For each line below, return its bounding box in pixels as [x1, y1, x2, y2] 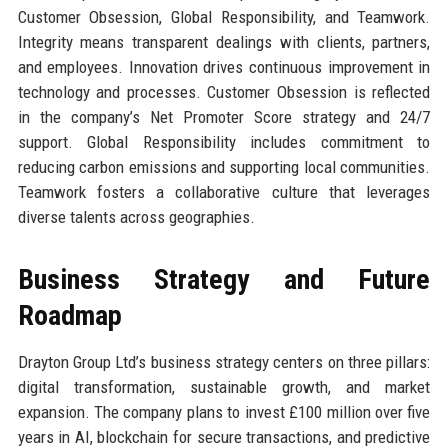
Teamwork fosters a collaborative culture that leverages [17, 181, 431, 202]
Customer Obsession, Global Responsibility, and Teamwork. [17, 6, 431, 27]
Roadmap [17, 298, 122, 332]
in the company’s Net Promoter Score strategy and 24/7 [17, 106, 431, 127]
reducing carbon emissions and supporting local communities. [17, 156, 431, 177]
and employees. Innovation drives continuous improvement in [17, 56, 431, 77]
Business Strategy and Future [17, 262, 431, 296]
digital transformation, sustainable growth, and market [17, 376, 431, 397]
